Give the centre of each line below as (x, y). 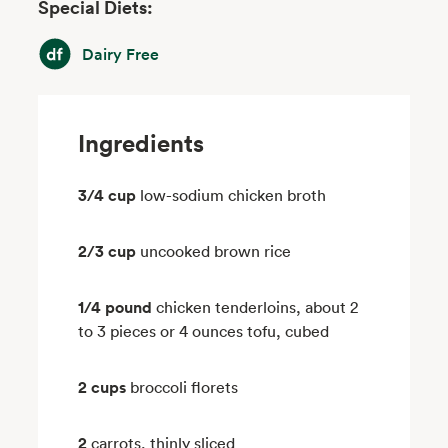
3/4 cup (107, 194)
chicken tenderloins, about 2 (257, 306)
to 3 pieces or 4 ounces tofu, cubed (204, 330)
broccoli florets (184, 386)
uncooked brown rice (216, 250)
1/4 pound (115, 306)
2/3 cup (107, 250)
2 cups (102, 386)
